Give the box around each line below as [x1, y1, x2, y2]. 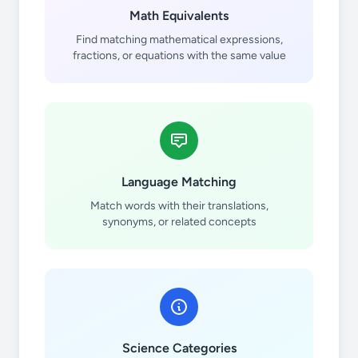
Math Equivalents [129, 8, 229, 23]
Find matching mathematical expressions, [75, 33, 283, 46]
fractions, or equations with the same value [72, 49, 286, 62]
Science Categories [121, 340, 237, 356]
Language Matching [121, 174, 237, 189]
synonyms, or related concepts [101, 215, 257, 229]
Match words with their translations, [89, 199, 268, 213]
